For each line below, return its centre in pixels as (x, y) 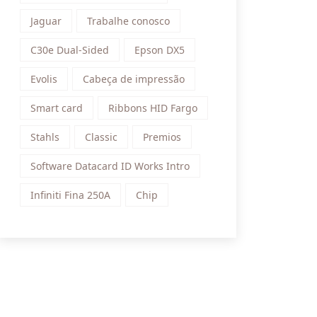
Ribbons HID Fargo (153, 108)
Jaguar (46, 21)
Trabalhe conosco (128, 21)
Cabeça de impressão (134, 79)
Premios (162, 137)
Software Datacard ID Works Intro (110, 166)
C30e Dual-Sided (70, 50)
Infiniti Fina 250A (70, 195)
